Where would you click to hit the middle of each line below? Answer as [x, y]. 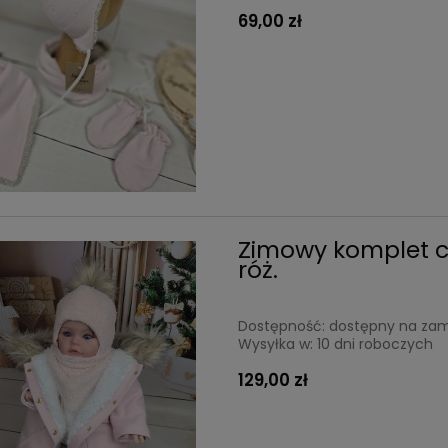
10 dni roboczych [375, 344]
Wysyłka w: [276, 344]
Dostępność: [282, 326]
